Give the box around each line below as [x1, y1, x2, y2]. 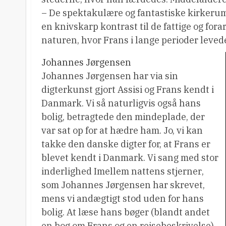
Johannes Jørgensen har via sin [41, 70, 178, 82]
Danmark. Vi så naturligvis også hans [41, 97, 201, 109]
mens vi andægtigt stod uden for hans [41, 193, 204, 204]
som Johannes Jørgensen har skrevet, [41, 179, 205, 191]
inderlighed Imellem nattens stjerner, [41, 165, 204, 177]
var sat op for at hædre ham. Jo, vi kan [41, 125, 203, 136]
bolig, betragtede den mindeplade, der [41, 111, 205, 123]
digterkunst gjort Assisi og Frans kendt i [41, 84, 214, 95]
